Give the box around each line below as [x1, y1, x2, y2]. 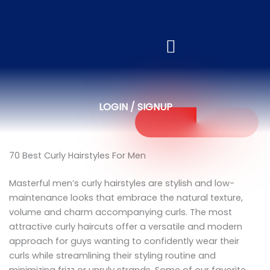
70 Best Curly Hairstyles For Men [9, 149, 146, 162]
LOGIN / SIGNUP [98, 100, 172, 114]
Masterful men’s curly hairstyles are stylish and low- [9, 177, 234, 189]
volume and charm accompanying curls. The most [9, 206, 232, 218]
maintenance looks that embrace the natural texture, [9, 191, 243, 204]
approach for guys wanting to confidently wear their [9, 234, 239, 247]
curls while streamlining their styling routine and [9, 249, 216, 262]
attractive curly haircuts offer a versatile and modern [9, 220, 242, 233]
